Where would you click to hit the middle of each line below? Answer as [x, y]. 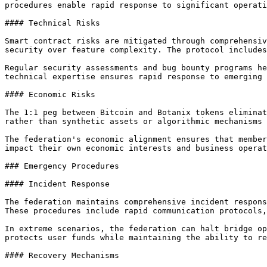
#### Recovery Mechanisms [62, 255]
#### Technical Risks [52, 23]
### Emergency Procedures [62, 166]
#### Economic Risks [50, 94]
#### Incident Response [57, 184]
